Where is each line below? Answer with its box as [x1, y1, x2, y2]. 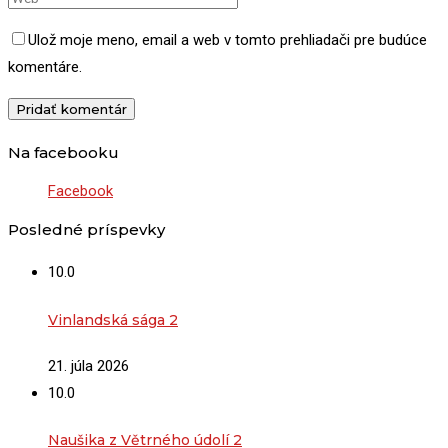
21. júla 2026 [48, 356, 129, 375]
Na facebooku [8, 142, 119, 162]
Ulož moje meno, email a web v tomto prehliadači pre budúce [28, 30, 427, 49]
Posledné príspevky [8, 219, 165, 239]
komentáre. [8, 57, 82, 76]
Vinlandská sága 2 [48, 310, 178, 329]
